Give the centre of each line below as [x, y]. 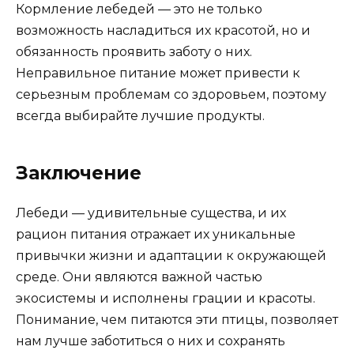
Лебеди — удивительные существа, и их [151, 213]
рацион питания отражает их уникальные [156, 234]
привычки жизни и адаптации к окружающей [171, 255]
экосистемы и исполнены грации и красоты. [166, 298]
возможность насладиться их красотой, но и [163, 30]
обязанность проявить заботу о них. [134, 51]
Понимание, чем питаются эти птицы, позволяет [177, 319]
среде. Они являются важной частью [139, 277]
